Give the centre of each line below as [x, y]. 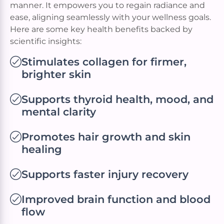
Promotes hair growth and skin [106, 137]
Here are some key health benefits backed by [101, 29]
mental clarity [58, 112]
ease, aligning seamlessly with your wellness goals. [110, 17]
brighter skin [56, 74]
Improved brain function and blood [116, 199]
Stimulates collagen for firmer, [104, 62]
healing [41, 149]
